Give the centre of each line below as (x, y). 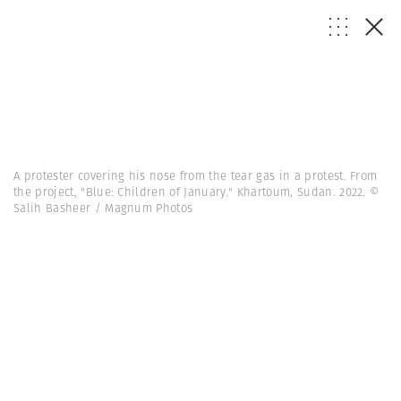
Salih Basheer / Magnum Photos (103, 208)
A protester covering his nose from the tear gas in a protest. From (196, 176)
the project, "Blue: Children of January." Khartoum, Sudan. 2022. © (197, 192)
